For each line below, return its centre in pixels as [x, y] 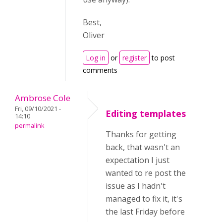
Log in [96, 58]
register [135, 58]
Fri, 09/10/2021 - [38, 109]
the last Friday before [145, 212]
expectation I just [138, 160]
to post [162, 58]
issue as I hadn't [136, 186]
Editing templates [146, 113]
